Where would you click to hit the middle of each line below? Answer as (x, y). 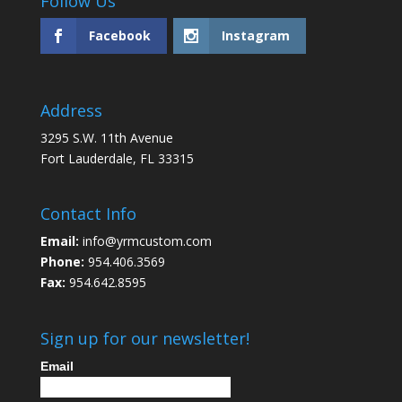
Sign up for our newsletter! (144, 338)
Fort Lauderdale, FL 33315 (117, 159)
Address (71, 111)
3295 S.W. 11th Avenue (106, 138)
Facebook (119, 35)
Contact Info (88, 214)
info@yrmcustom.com (145, 241)
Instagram (255, 35)
